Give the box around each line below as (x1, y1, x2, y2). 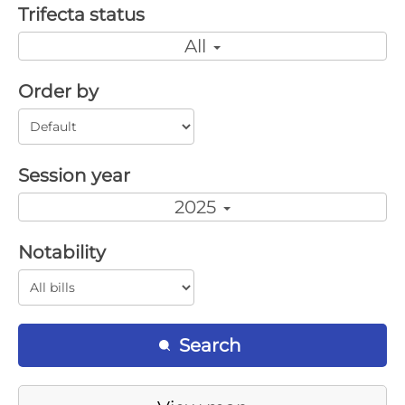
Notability (18, 241, 106, 263)
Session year (18, 165, 130, 186)
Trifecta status (18, 4, 145, 25)
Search (174, 334, 241, 356)
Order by (18, 80, 99, 102)
